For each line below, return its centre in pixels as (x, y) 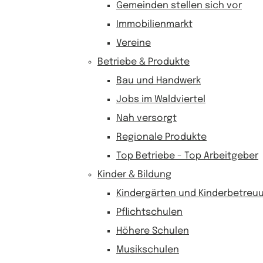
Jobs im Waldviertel (161, 100)
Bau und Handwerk (159, 81)
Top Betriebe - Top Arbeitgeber (187, 156)
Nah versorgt (146, 118)
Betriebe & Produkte (144, 62)
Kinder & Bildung (134, 175)
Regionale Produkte (161, 137)
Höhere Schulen (153, 231)
